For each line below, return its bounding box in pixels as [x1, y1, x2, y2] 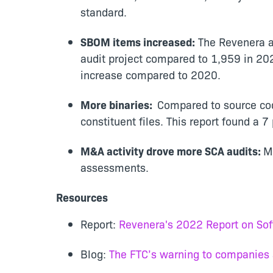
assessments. [80, 160, 149, 175]
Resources [56, 190, 108, 205]
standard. [80, 4, 127, 19]
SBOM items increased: [80, 34, 195, 49]
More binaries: [80, 97, 157, 112]
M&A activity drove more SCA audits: [80, 143, 263, 158]
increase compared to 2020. [80, 67, 221, 82]
